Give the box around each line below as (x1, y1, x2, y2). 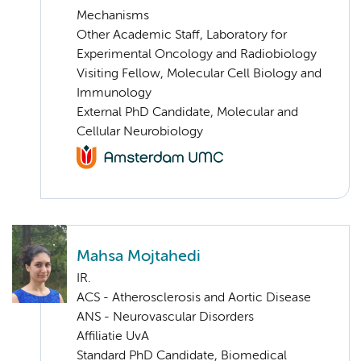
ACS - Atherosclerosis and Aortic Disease (77, 292, 311, 305)
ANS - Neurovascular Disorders (77, 311, 254, 325)
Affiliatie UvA (77, 330, 149, 344)
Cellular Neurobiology (77, 125, 203, 139)
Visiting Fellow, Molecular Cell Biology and (77, 67, 322, 81)
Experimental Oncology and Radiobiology (77, 48, 317, 61)
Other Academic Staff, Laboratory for (77, 28, 287, 42)
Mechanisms (77, 9, 149, 23)
